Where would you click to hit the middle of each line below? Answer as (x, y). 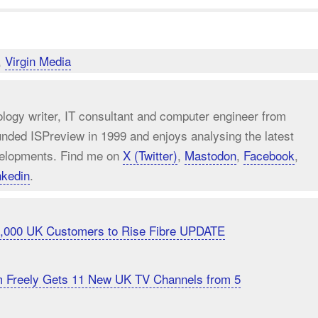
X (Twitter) (150, 155)
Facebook (269, 155)
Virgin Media (38, 61)
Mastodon (210, 155)
